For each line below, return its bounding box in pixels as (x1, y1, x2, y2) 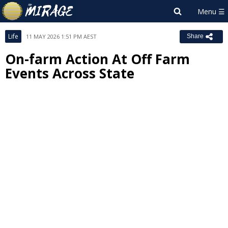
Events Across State (5, 64, 134, 82)
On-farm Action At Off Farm (5, 50, 190, 68)
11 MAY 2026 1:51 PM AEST (26, 33, 97, 40)
